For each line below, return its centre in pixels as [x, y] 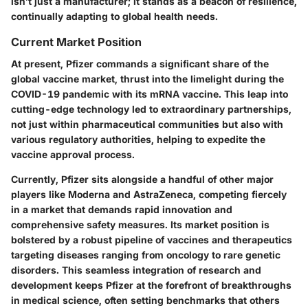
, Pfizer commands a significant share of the [165, 64]
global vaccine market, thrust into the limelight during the [147, 79]
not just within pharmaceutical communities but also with [147, 124]
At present [36, 64]
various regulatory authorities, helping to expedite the [138, 140]
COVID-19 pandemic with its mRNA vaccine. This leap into [150, 94]
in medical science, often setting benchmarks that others [145, 300]
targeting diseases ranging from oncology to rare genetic [146, 255]
